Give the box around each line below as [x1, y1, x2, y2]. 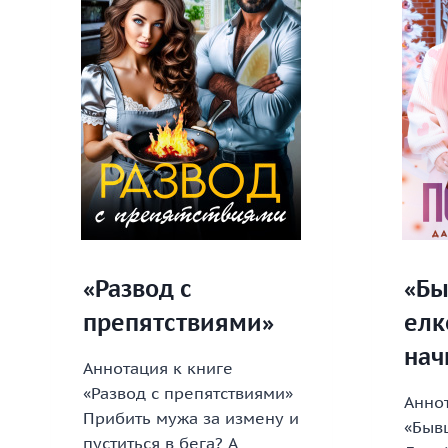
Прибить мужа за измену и [83, 408, 299, 429]
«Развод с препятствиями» [83, 383, 293, 404]
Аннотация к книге [83, 358, 233, 379]
